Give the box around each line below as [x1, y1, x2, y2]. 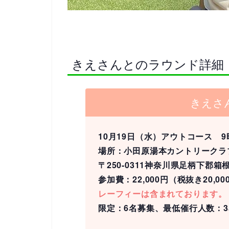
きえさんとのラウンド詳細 [72, 54, 224, 73]
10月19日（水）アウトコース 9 [98, 130, 226, 143]
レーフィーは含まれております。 [98, 188, 227, 200]
